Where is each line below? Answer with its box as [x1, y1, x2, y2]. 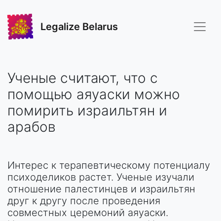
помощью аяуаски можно [7, 86, 180, 103]
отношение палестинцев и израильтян [7, 183, 195, 195]
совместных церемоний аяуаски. [7, 207, 168, 219]
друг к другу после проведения [7, 195, 160, 207]
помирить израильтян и [7, 102, 167, 119]
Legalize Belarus [40, 21, 118, 33]
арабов [7, 118, 56, 135]
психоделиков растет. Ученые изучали [7, 171, 194, 183]
